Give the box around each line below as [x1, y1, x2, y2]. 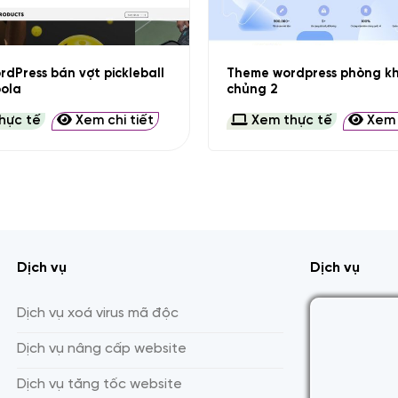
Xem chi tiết [72, 114, 155, 129]
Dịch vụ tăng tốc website [17, 377, 182, 392]
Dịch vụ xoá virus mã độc [17, 306, 179, 321]
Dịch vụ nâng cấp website [17, 341, 187, 356]
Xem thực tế [247, 114, 332, 129]
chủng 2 [226, 82, 278, 97]
